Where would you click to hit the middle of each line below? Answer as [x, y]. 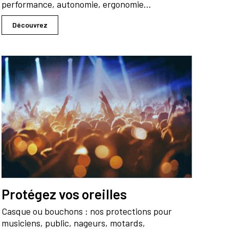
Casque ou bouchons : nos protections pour [86, 211]
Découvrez [30, 25]
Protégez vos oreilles [64, 194]
